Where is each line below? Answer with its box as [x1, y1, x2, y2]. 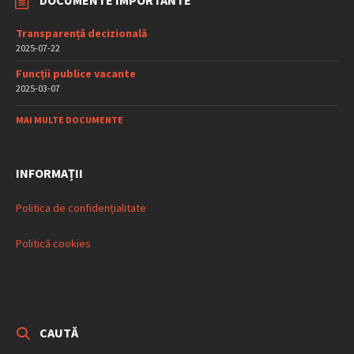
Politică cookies [16, 236, 91, 251]
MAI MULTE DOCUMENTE [16, 114, 123, 126]
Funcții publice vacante [16, 66, 136, 81]
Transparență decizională [16, 26, 147, 41]
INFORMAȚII [16, 165, 83, 182]
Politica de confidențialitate [16, 201, 146, 216]
